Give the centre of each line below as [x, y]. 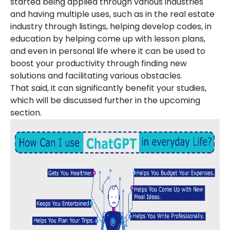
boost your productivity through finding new [99, 63]
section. [26, 113]
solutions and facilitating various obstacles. [96, 76]
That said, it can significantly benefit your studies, [108, 88]
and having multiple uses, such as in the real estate [112, 14]
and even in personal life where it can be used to [108, 51]
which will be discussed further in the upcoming [105, 100]
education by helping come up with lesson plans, [108, 39]
